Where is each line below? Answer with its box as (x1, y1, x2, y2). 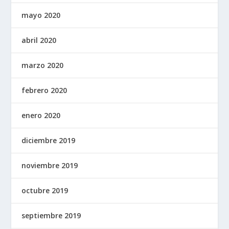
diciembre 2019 (21, 135, 76, 145)
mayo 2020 (21, 10, 61, 20)
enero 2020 (21, 110, 61, 120)
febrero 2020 (21, 85, 67, 95)
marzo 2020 (21, 60, 64, 70)
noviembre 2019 (21, 160, 78, 170)
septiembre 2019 (21, 210, 81, 220)
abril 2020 (21, 35, 57, 45)
